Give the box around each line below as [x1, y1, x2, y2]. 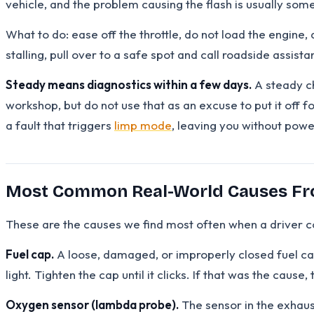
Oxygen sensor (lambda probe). [6, 296, 179, 312]
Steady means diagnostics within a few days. [6, 76, 252, 92]
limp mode [114, 117, 172, 132]
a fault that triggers [6, 117, 114, 132]
